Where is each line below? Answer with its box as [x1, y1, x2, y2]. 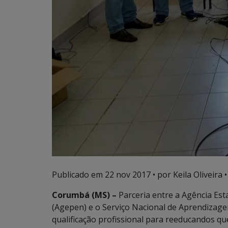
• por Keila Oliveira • [151, 169, 227, 180]
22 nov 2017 [105, 169, 151, 180]
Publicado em [52, 169, 105, 180]
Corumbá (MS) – [52, 189, 117, 201]
